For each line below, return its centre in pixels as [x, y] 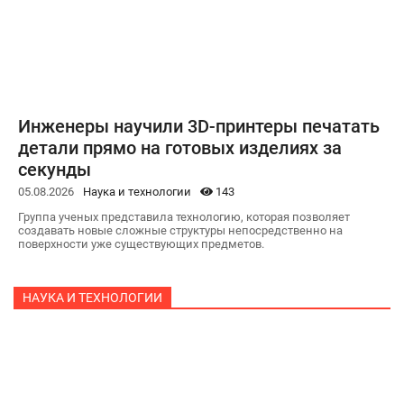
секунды [55, 169]
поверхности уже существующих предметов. [141, 243]
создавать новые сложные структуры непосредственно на [180, 230]
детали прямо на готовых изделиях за [180, 147]
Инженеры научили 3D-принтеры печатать [199, 126]
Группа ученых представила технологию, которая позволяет [184, 216]
